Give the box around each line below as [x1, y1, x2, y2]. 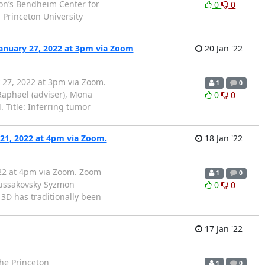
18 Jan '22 [202, 132, 243, 144]
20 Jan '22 [202, 42, 243, 54]
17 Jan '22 [202, 222, 243, 234]
